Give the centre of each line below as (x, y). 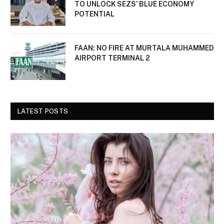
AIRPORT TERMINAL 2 (112, 58)
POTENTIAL (94, 14)
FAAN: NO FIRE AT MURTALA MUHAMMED (144, 48)
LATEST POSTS (43, 111)
